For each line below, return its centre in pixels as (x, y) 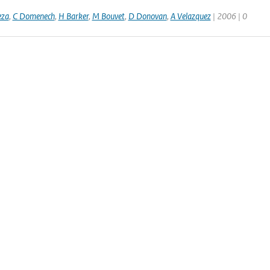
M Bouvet (108, 16)
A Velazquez (190, 16)
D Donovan (147, 16)
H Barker (73, 16)
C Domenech (33, 16)
